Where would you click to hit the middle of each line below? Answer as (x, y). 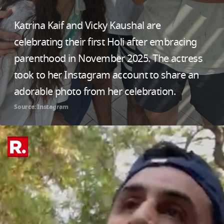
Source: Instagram (41, 107)
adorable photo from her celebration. (95, 91)
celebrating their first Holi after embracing (105, 42)
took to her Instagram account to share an (106, 75)
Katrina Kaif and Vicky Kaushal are (87, 25)
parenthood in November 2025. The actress (108, 58)
